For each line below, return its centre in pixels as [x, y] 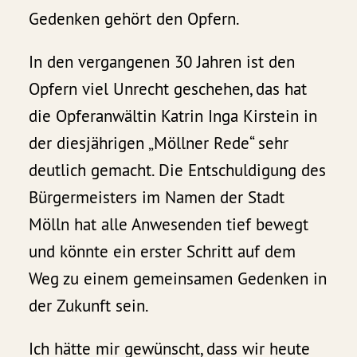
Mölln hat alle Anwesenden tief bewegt [169, 224]
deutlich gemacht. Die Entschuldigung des [178, 170]
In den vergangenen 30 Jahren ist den [162, 61]
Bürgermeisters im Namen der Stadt [157, 197]
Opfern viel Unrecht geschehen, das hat [168, 88]
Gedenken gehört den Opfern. [135, 18]
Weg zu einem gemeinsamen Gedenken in [178, 278]
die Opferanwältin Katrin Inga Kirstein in [173, 116]
